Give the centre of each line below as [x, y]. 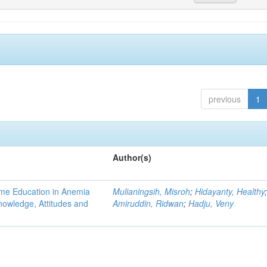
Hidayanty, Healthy [230, 191]
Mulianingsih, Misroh [152, 191]
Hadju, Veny [211, 203]
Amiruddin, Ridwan [148, 203]
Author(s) [132, 157]
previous [224, 99]
